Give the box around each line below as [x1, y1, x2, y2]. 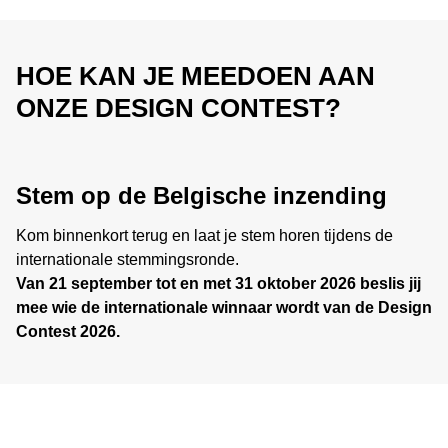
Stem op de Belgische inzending [16, 182, 387, 209]
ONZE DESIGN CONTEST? [16, 93, 341, 123]
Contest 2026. [16, 323, 120, 340]
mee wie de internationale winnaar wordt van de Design [16, 299, 432, 316]
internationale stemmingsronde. [16, 251, 239, 268]
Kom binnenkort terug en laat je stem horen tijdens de [16, 227, 393, 244]
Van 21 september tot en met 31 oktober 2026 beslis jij [16, 275, 421, 292]
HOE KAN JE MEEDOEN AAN [16, 61, 375, 91]
